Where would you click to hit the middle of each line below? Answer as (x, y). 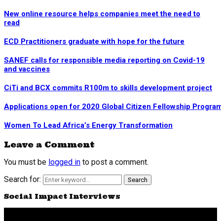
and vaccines (27, 69)
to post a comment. (114, 162)
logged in (64, 162)
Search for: (22, 179)
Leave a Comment (49, 144)
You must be (26, 162)
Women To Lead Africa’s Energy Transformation (88, 125)
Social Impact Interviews (62, 196)
